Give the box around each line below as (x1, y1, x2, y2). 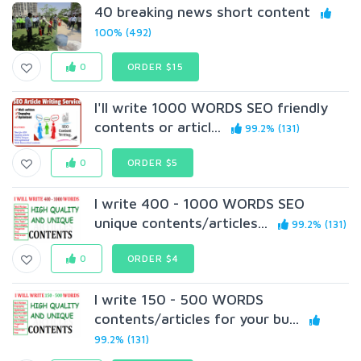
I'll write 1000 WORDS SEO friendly (94, 99, 329, 116)
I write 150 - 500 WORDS (94, 291, 264, 308)
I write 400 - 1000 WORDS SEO (94, 195, 305, 212)
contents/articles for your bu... (94, 310, 300, 327)
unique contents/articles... (94, 214, 268, 231)
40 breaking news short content (94, 3, 311, 20)
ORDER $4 (127, 252, 180, 264)
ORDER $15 (127, 60, 185, 73)
